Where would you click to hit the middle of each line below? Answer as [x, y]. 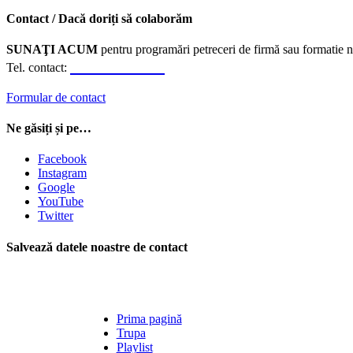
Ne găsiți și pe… [49, 128]
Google [56, 188]
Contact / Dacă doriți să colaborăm [99, 18]
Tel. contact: [38, 67]
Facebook [62, 159]
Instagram [62, 173]
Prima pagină [149, 318]
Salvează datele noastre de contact [97, 247]
